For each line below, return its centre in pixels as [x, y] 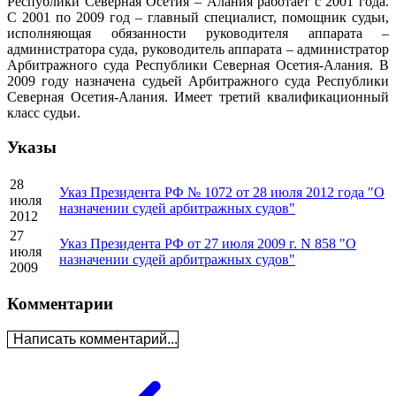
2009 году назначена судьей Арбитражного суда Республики [198, 81]
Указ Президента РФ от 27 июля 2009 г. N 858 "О [208, 243]
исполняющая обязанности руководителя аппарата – [198, 34]
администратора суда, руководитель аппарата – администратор [198, 49]
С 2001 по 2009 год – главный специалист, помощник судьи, [198, 18]
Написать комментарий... [95, 339]
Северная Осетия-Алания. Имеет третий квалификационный [198, 97]
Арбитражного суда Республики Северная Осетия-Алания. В [198, 65]
